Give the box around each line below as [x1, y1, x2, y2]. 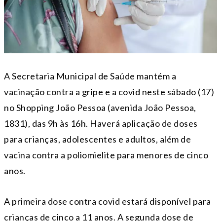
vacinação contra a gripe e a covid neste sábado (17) [4, 86, 214, 98]
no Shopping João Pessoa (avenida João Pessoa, [4, 102, 196, 113]
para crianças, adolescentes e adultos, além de [4, 134, 191, 145]
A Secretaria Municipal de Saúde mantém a [4, 71, 176, 82]
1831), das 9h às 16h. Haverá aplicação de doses [4, 118, 198, 129]
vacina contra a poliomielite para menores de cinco [4, 149, 208, 161]
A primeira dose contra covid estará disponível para [4, 196, 211, 207]
